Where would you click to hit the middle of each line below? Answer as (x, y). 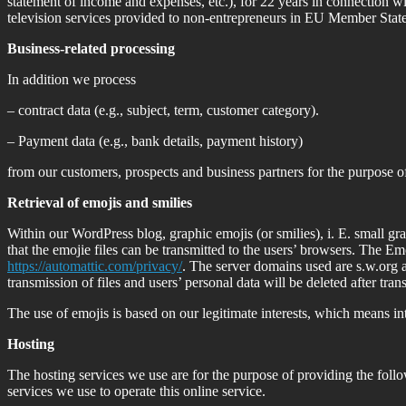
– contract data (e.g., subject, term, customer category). (163, 110)
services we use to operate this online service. (136, 391)
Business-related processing (91, 48)
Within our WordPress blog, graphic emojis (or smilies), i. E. (179, 233)
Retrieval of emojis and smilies (100, 202)
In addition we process (72, 79)
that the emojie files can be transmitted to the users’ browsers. (181, 249)
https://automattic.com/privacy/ (95, 266)
